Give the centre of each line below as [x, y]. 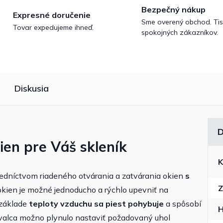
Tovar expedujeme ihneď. [53, 27]
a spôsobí [182, 204]
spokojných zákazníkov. [180, 33]
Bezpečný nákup [173, 10]
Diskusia [32, 89]
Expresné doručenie [52, 15]
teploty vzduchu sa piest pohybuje [96, 204]
